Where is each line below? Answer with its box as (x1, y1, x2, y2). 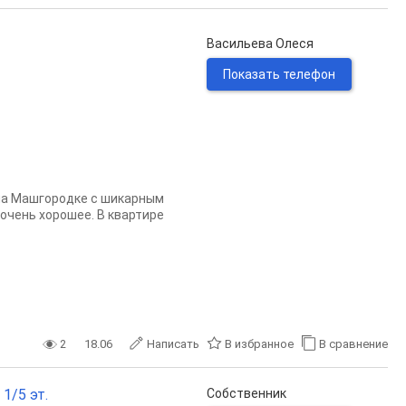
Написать (147, 337, 199, 351)
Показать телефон (223, 67, 335, 82)
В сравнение (319, 337, 388, 351)
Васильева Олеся (207, 36, 314, 51)
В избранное (225, 337, 294, 351)
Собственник (207, 386, 286, 401)
